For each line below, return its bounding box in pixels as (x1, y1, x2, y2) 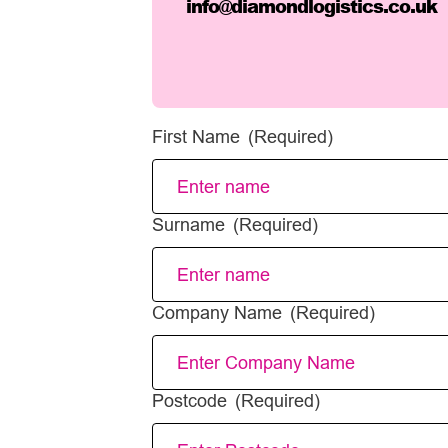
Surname (152, 213, 225, 235)
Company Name (152, 301, 282, 323)
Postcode (152, 389, 227, 411)
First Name (152, 125, 240, 147)
